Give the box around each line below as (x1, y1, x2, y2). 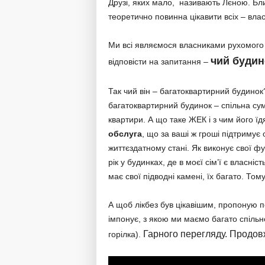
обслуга (108, 129, 142, 138)
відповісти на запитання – (108, 57, 211, 66)
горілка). (108, 230, 143, 239)
